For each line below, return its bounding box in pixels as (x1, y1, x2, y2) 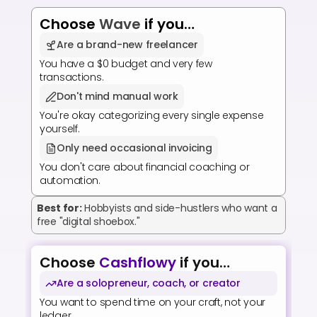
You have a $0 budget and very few (40, 57, 212, 71)
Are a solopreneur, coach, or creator (57, 276, 241, 290)
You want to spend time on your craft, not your (40, 295, 266, 309)
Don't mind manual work (57, 89, 178, 103)
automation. (40, 173, 100, 188)
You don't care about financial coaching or (40, 160, 250, 174)
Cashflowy (99, 253, 176, 272)
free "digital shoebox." (37, 214, 140, 229)
